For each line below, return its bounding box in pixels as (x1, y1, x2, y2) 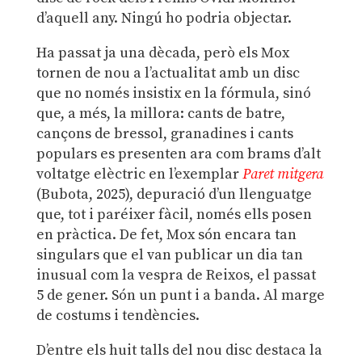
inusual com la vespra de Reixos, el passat (36, 265, 316, 284)
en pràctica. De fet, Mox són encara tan (36, 225, 297, 244)
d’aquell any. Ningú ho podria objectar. (36, 8, 292, 27)
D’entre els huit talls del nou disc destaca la (36, 340, 322, 360)
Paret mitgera (242, 164, 323, 183)
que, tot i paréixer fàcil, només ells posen (36, 204, 312, 224)
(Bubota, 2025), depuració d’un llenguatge (36, 184, 312, 204)
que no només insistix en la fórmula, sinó (36, 83, 311, 103)
